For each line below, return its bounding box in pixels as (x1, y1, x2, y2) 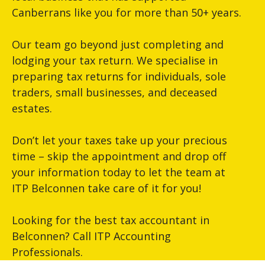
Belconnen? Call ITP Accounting (12, 229, 171, 244)
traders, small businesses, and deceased (12, 85, 217, 100)
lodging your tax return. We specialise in (12, 53, 218, 68)
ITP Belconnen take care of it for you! (12, 181, 201, 196)
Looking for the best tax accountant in (12, 213, 209, 228)
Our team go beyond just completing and (12, 37, 224, 52)
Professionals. (12, 245, 83, 260)
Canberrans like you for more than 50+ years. (12, 5, 241, 20)
